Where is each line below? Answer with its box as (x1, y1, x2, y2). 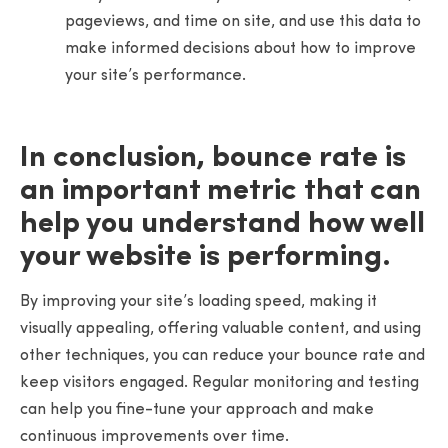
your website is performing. (20, 242, 391, 274)
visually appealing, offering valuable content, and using (20, 321, 421, 338)
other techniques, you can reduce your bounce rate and (20, 348, 425, 365)
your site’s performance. (65, 67, 246, 84)
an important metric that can (20, 176, 421, 208)
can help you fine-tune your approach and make (20, 402, 374, 419)
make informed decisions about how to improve (65, 40, 416, 57)
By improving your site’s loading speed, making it (20, 294, 377, 311)
